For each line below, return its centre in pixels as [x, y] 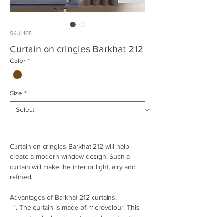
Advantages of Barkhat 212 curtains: [63, 197]
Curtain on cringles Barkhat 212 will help [70, 147]
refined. [21, 177]
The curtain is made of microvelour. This [79, 208]
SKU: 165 [21, 33]
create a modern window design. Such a [70, 157]
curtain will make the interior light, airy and [73, 167]
